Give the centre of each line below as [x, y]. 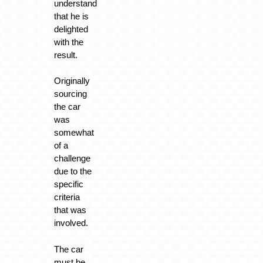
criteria [67, 197]
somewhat [74, 133]
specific [68, 184]
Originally [72, 81]
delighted [71, 29]
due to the [73, 171]
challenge [72, 159]
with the [68, 42]
